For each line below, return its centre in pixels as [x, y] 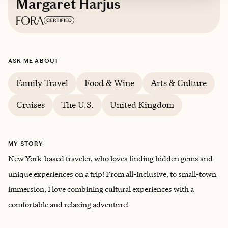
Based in [46, 48]
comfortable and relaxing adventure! [68, 204]
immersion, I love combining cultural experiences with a [101, 189]
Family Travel [42, 83]
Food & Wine [109, 83]
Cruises [31, 105]
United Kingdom [142, 105]
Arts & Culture [179, 83]
